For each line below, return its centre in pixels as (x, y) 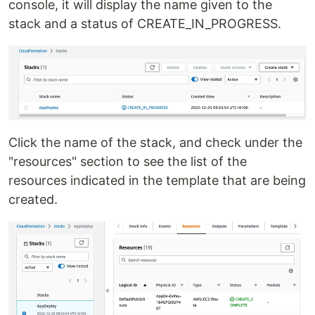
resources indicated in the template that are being (157, 181)
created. (33, 200)
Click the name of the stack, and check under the (155, 143)
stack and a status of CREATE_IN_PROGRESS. (145, 23)
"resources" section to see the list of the (128, 162)
